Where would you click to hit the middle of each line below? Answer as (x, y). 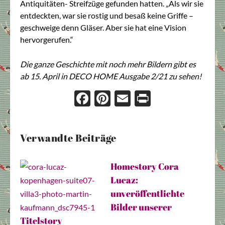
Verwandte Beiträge (68, 138)
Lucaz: (124, 180)
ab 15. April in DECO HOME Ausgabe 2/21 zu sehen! (111, 76)
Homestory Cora (145, 166)
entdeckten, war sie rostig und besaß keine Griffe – (107, 15)
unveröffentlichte (147, 194)
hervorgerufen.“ (47, 39)
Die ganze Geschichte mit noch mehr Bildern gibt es (108, 64)
